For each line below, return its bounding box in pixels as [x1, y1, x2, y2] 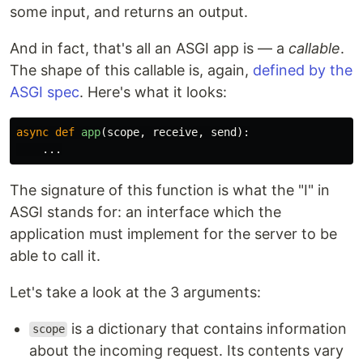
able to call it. [10, 246, 100, 264]
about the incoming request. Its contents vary [29, 341, 344, 359]
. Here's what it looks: [79, 83, 227, 100]
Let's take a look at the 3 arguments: [10, 283, 261, 301]
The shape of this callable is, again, [10, 61, 253, 79]
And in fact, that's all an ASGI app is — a [10, 39, 288, 57]
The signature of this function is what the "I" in [10, 181, 330, 199]
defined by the [253, 61, 352, 79]
